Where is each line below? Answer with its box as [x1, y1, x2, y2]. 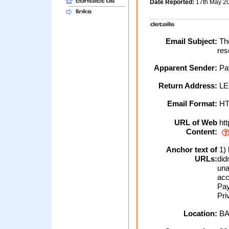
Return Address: [158, 81, 217, 90]
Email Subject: [166, 37, 217, 46]
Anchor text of [166, 145, 217, 154]
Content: [186, 127, 217, 136]
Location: [184, 209, 217, 218]
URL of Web [174, 118, 217, 127]
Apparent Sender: [154, 63, 217, 73]
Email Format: [167, 99, 217, 108]
